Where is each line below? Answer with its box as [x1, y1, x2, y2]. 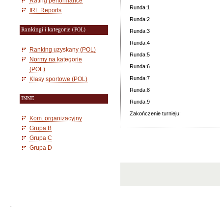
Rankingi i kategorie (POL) [21, 27, 86, 33]
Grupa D [29, 144, 52, 151]
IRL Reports [29, 7, 61, 13]
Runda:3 [130, 28, 150, 34]
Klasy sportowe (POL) [29, 76, 87, 82]
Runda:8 [130, 87, 150, 93]
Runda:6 [130, 63, 150, 69]
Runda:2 [130, 16, 150, 22]
